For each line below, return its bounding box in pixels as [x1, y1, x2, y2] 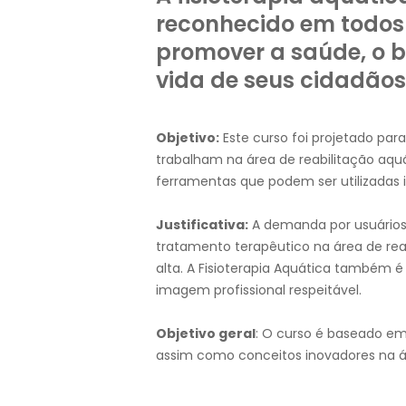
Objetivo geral [156, 324, 256, 343]
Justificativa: [156, 216, 248, 235]
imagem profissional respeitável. [156, 281, 362, 300]
